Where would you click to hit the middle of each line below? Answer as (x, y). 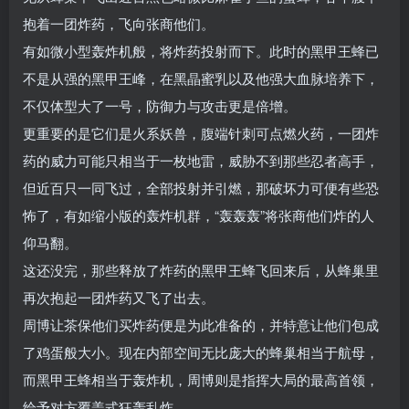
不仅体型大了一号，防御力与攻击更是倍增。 (160, 106)
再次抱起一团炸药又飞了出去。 (119, 298)
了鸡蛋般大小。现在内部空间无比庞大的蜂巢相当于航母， (201, 352)
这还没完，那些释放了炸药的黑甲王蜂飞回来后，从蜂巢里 (201, 270)
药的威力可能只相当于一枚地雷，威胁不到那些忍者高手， (201, 161)
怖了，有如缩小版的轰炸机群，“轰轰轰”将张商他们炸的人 (199, 215)
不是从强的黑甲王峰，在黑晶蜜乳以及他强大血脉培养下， (201, 79)
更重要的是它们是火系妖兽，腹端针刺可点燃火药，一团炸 (201, 133)
